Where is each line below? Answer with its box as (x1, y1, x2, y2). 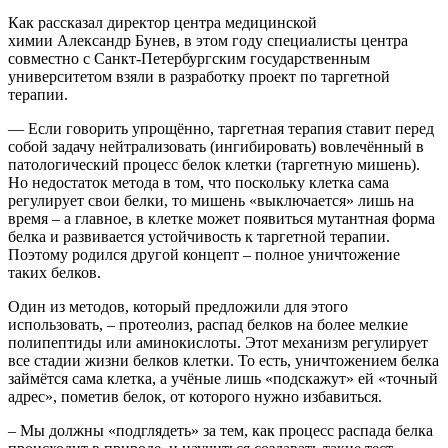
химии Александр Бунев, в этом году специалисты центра (8, 32, 408, 50)
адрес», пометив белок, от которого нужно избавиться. (8, 388, 382, 406)
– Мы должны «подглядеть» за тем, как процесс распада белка (8, 422, 433, 440)
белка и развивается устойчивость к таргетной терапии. (8, 228, 390, 246)
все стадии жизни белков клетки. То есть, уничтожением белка (8, 352, 439, 370)
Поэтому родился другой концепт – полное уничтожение (8, 246, 400, 264)
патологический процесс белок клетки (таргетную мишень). (8, 156, 420, 174)
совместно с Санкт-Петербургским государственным (8, 50, 370, 68)
